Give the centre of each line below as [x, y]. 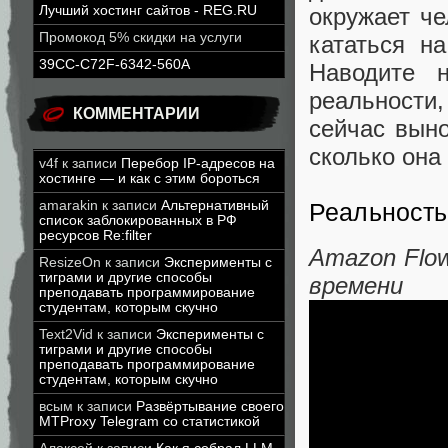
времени [356, 286]
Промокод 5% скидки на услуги [140, 37]
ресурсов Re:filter [95, 235]
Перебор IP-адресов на [198, 163]
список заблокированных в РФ [138, 220]
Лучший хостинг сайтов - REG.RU [148, 10]
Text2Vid [66, 334]
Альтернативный [215, 205]
